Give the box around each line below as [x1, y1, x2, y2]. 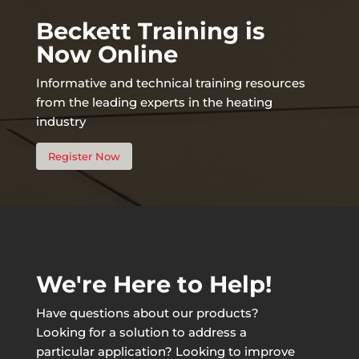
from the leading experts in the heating [35, 95, 272, 111]
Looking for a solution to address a [35, 325, 247, 341]
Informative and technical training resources [35, 75, 305, 91]
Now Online [35, 40, 178, 69]
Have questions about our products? [35, 305, 259, 321]
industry [35, 114, 86, 130]
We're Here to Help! [35, 270, 272, 299]
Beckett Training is [35, 17, 264, 46]
